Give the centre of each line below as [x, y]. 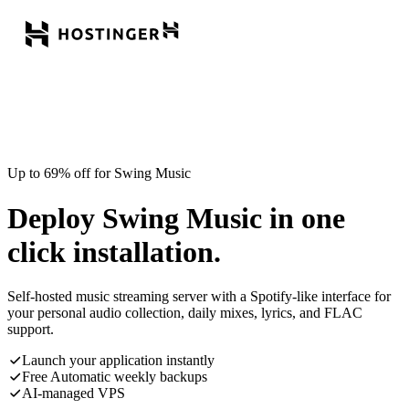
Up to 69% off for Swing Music [99, 173]
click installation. [114, 252]
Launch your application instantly [118, 361]
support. [31, 330]
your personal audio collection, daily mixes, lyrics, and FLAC [185, 313]
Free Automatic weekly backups [115, 377]
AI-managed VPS [73, 393]
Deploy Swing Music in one [176, 218]
